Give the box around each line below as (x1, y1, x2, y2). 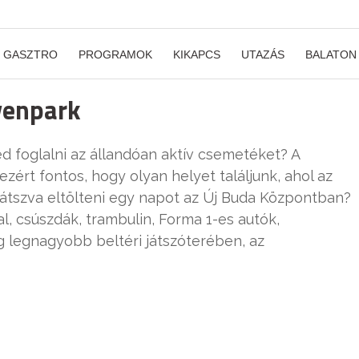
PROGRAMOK (79, 48, 152, 61)
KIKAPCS (173, 48, 220, 61)
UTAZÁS (241, 48, 284, 61)
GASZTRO (3, 48, 58, 61)
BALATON (305, 48, 357, 61)
